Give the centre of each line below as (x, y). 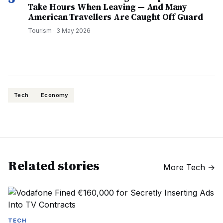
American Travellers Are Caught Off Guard (115, 17)
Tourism (40, 31)
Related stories (54, 166)
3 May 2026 (73, 31)
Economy (54, 95)
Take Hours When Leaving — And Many (108, 7)
